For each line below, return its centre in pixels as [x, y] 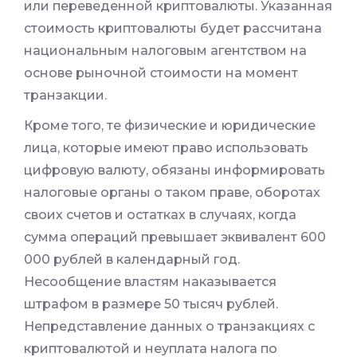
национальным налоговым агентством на [165, 51]
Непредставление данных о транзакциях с [169, 327]
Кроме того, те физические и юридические [170, 126]
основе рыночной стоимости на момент [161, 73]
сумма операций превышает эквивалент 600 [175, 237]
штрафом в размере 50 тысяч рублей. [151, 304]
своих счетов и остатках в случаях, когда [160, 215]
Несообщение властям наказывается [150, 282]
